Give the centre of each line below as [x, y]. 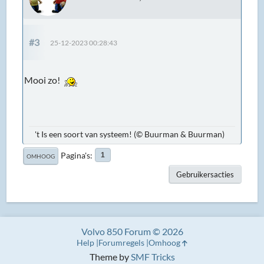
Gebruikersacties [205, 174]
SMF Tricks [153, 257]
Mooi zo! [44, 80]
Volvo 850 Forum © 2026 [132, 231]
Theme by [110, 257]
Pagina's [76, 155]
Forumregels [121, 242]
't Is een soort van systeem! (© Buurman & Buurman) [130, 134]
